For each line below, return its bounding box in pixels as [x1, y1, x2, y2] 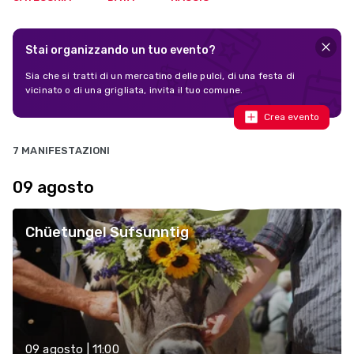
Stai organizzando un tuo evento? [25, 43, 216, 57]
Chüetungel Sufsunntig [25, 224, 189, 241]
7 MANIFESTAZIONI [13, 145, 111, 156]
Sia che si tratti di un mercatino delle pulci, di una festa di [25, 70, 295, 81]
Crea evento [263, 111, 319, 122]
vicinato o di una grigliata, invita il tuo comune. [25, 85, 243, 96]
